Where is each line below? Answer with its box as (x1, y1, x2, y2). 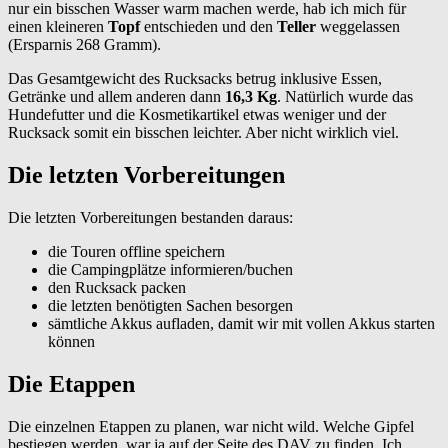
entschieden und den (140, 17, 277, 35)
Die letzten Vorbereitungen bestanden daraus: (8, 208, 293, 226)
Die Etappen (8, 370, 135, 397)
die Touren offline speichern (48, 242, 225, 260)
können (48, 332, 95, 350)
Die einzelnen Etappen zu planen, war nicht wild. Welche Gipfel (8, 417, 414, 435)
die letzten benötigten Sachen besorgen (48, 296, 293, 314)
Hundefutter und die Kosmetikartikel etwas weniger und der (8, 105, 386, 123)
